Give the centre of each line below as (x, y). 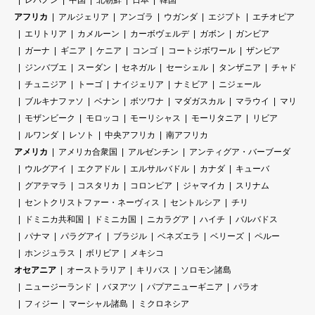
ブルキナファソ (54, 102)
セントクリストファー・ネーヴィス (92, 203)
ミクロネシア (164, 304)
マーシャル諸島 (98, 304)
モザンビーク (50, 118)
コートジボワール (202, 51)
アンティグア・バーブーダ (240, 152)
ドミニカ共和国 (54, 220)
